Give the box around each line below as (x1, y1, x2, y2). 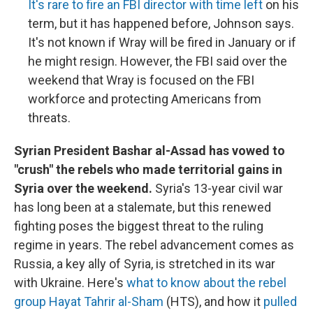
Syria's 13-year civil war (155, 181, 283, 196)
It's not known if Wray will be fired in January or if (28, 35, 296, 50)
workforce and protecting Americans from (28, 92, 261, 106)
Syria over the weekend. (14, 181, 155, 196)
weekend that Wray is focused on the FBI (28, 73, 254, 87)
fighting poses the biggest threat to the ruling (14, 219, 263, 233)
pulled (263, 294, 297, 309)
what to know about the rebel (126, 275, 286, 290)
